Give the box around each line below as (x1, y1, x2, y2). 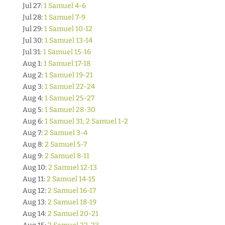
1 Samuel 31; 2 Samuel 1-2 (44, 117, 128, 126)
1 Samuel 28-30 (44, 105, 95, 114)
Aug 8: (22, 140, 45, 149)
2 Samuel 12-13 (48, 163, 97, 172)
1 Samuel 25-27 (44, 94, 94, 102)
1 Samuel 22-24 (44, 82, 95, 91)
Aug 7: (22, 129, 44, 137)
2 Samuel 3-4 (44, 129, 87, 137)
